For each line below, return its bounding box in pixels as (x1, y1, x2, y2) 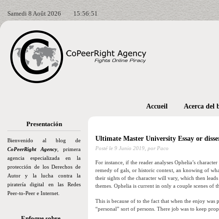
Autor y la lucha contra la (7, 173, 81, 178)
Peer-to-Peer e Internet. (7, 190, 60, 196)
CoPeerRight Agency (7, 146, 57, 152)
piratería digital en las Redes (7, 181, 81, 187)
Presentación (26, 120, 62, 128)
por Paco (146, 145, 169, 152)
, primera (57, 146, 81, 152)
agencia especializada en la (7, 155, 81, 161)
